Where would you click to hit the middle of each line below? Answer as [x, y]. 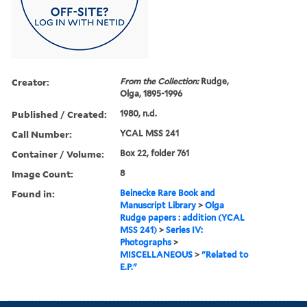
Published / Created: [59, 114]
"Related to [225, 254]
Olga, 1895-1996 [151, 93]
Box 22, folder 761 [155, 153]
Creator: [30, 82]
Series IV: [185, 230]
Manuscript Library [158, 205]
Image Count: [42, 173]
